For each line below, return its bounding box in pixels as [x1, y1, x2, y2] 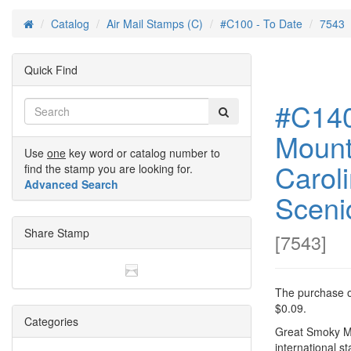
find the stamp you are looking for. [24, 161, 193, 176]
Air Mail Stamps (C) [107, 16, 203, 31]
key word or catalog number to [66, 145, 220, 161]
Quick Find [24, 62, 78, 78]
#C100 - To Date [220, 16, 302, 31]
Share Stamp [24, 225, 89, 241]
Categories [24, 313, 78, 330]
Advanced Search [24, 176, 118, 192]
